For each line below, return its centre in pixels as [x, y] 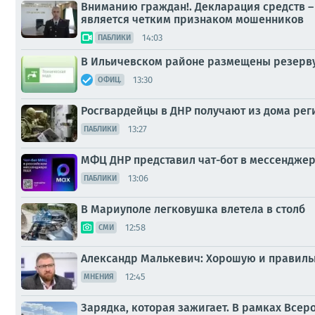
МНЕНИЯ [99, 277]
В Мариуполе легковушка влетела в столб [193, 209]
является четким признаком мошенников [192, 19]
